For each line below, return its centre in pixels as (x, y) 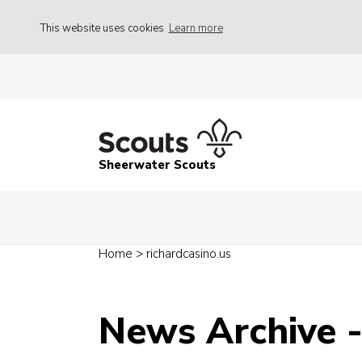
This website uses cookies (103, 28)
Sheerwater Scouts (157, 165)
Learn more (196, 28)
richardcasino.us (189, 254)
